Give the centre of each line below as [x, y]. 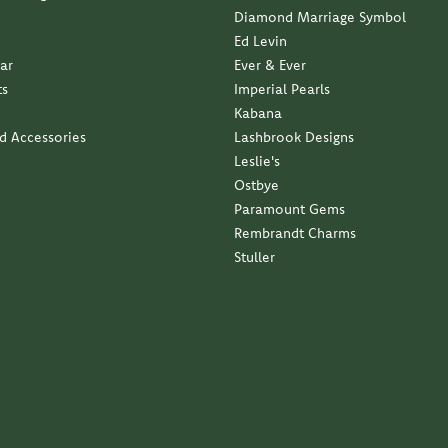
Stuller [254, 257]
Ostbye [256, 185]
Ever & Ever [270, 65]
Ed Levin [260, 41]
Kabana [258, 113]
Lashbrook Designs [294, 137]
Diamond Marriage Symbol [320, 17]
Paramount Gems [289, 209]
